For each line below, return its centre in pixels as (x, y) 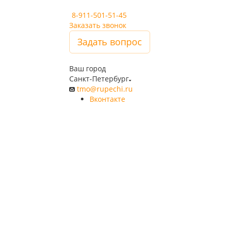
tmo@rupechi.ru (105, 89)
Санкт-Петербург (99, 79)
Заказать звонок (98, 25)
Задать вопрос (110, 42)
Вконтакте (107, 99)
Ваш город (88, 68)
